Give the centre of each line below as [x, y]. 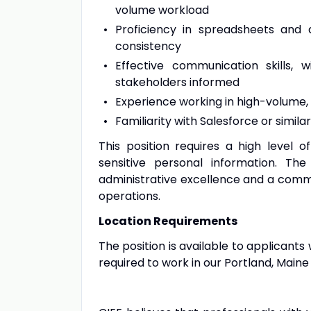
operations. [129, 196]
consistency [148, 46]
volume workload [162, 10]
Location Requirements [169, 221]
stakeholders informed [177, 82]
